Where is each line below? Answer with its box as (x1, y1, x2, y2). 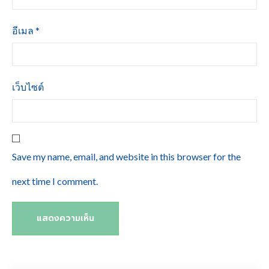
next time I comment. (12, 175, 98, 187)
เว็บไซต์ (12, 81, 44, 93)
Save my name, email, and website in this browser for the (12, 150, 241, 162)
